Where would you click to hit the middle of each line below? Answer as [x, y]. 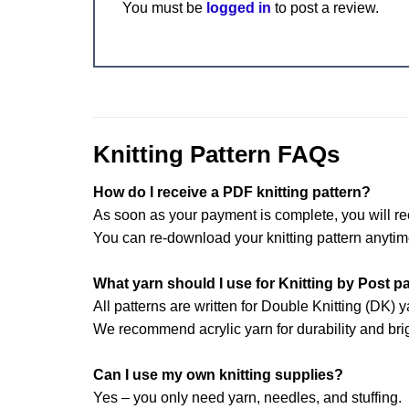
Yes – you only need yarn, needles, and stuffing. [247, 398]
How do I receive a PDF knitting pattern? [232, 193]
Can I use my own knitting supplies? [218, 375]
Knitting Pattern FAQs [216, 154]
